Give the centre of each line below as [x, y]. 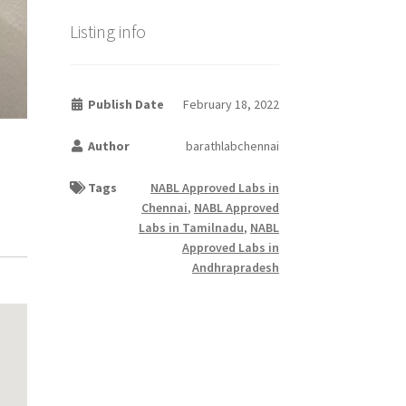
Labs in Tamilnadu [191, 227]
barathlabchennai [232, 145]
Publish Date [125, 104]
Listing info [107, 32]
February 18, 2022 [231, 104]
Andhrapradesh [235, 267]
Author [108, 145]
